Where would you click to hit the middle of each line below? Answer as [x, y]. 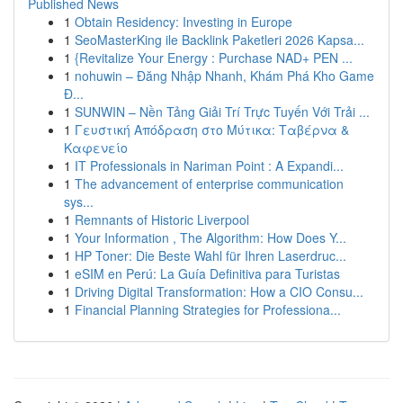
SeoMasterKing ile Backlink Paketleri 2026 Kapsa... [219, 40]
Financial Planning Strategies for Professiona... [208, 309]
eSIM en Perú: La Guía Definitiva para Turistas [207, 273]
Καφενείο [96, 148]
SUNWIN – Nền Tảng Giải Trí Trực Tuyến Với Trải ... [222, 112]
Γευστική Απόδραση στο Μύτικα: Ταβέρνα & [212, 130]
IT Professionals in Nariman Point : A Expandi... [209, 166]
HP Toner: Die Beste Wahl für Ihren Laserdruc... [210, 255]
